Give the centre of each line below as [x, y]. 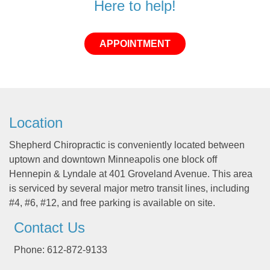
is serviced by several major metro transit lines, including [129, 189]
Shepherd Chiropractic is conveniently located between [127, 145]
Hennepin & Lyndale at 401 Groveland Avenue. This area [131, 174]
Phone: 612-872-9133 [61, 250]
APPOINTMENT [135, 44]
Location [36, 123]
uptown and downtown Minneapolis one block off [113, 160]
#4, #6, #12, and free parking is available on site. [112, 203]
